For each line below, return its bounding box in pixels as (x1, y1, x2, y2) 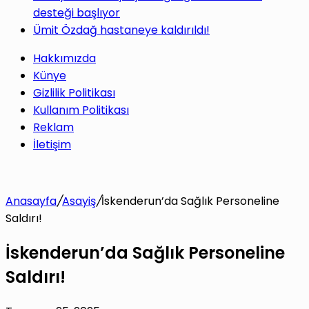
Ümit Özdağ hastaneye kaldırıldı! (33, 22, 210, 39)
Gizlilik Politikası (33, 85, 115, 101)
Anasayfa (6, 193, 57, 210)
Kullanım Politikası (33, 102, 129, 119)
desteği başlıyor (33, 5, 120, 21)
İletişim (33, 137, 71, 153)
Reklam (33, 119, 74, 136)
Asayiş (62, 193, 96, 210)
